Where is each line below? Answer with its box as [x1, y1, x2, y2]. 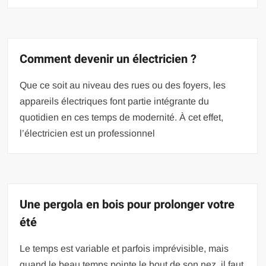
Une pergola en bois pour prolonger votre [20, 195, 235, 213]
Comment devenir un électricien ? [20, 50, 197, 68]
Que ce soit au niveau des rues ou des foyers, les [20, 80, 226, 90]
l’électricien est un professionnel [20, 128, 156, 138]
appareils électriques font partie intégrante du [20, 96, 210, 106]
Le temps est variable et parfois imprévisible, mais [20, 243, 229, 254]
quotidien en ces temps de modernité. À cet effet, [20, 112, 224, 122]
